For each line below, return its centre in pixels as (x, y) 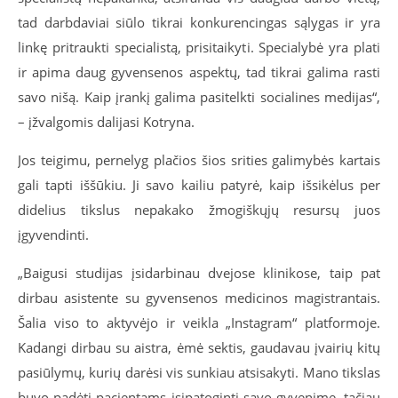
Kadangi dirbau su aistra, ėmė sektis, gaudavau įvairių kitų (199, 347)
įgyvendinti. (53, 235)
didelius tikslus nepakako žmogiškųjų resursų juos (199, 210)
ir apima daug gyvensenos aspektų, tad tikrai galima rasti (199, 72)
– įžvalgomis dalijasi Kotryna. (106, 122)
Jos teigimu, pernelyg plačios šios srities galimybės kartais (199, 160)
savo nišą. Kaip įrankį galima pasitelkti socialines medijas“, (199, 97)
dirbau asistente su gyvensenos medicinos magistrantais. (199, 298)
